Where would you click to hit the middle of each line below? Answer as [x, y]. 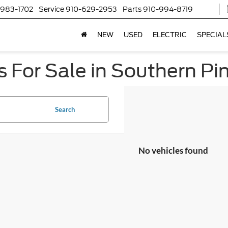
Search [65, 109]
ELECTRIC [170, 35]
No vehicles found [173, 150]
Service [51, 9]
